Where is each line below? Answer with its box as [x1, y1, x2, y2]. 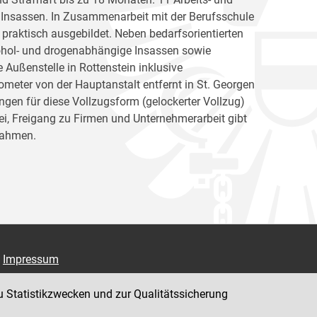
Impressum [3, 253, 59, 266]
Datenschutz [3, 275, 66, 289]
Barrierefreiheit [3, 298, 76, 311]
